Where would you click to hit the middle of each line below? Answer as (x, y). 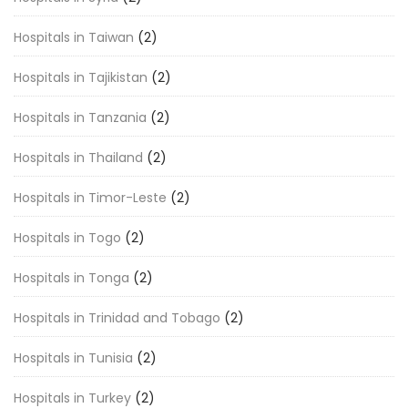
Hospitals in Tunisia (73, 358)
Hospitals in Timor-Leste (90, 198)
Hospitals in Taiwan (74, 37)
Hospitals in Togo (67, 238)
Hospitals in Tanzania (80, 117)
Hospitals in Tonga (71, 278)
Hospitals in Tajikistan (81, 77)
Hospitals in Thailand (78, 158)
